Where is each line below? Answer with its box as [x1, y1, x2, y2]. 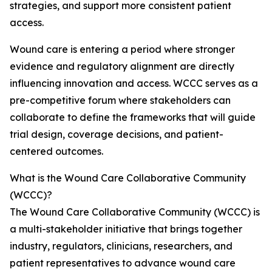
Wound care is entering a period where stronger [10, 43, 235, 56]
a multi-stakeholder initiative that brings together [10, 223, 242, 236]
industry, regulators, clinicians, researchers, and [10, 240, 233, 253]
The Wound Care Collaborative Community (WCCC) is [10, 206, 260, 219]
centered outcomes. [10, 145, 103, 158]
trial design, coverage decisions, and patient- [10, 128, 223, 141]
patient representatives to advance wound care [10, 257, 236, 270]
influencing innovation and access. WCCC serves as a [10, 77, 258, 90]
